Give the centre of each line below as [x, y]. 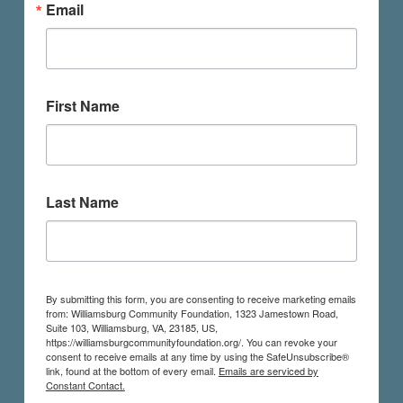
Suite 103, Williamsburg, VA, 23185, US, [131, 328]
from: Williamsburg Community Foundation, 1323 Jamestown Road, [192, 313]
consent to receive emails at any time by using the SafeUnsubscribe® [197, 357]
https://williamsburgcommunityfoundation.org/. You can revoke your [191, 342]
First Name [82, 106]
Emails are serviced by [268, 371]
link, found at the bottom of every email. [132, 371]
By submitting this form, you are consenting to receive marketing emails [201, 299]
